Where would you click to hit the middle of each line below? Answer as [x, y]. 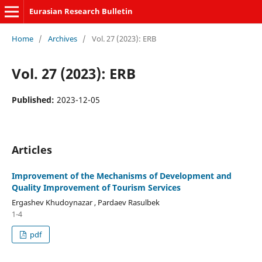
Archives [62, 38]
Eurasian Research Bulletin [81, 11]
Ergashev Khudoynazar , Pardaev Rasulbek [85, 202]
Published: [34, 99]
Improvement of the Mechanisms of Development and [121, 175]
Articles [32, 149]
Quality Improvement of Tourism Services [96, 187]
